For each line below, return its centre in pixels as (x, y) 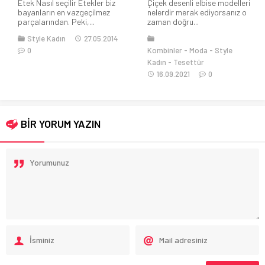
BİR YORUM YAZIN (61, 123)
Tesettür (189, 62)
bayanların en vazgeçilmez (64, 12)
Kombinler (165, 50)
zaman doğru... (173, 21)
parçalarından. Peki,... (56, 21)
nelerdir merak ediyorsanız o (197, 12)
